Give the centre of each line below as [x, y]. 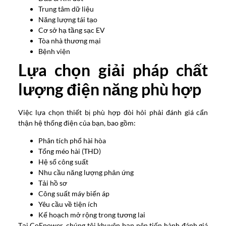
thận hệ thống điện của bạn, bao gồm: [77, 123]
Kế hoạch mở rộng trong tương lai [92, 215]
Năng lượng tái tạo [68, 19]
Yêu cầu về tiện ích [68, 204]
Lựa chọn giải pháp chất [113, 70]
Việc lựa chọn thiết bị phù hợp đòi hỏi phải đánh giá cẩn [113, 112]
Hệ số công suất [63, 162]
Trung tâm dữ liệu [66, 9]
